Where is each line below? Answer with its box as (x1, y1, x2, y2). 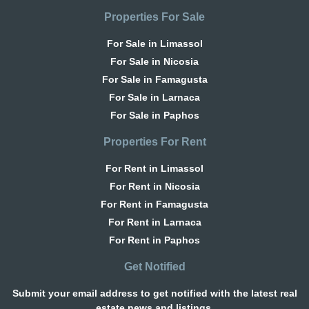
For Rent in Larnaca (108, 216, 201, 228)
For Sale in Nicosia (110, 55, 199, 67)
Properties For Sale (104, 10, 205, 23)
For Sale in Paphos (110, 109, 199, 121)
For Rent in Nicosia (109, 180, 200, 192)
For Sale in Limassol (106, 37, 203, 49)
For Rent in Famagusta (101, 198, 208, 210)
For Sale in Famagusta (101, 73, 208, 85)
